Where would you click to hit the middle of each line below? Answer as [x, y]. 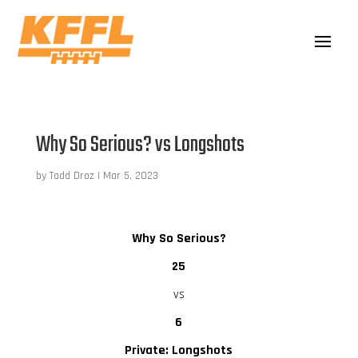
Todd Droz [72, 175]
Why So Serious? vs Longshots [140, 145]
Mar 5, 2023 [130, 175]
